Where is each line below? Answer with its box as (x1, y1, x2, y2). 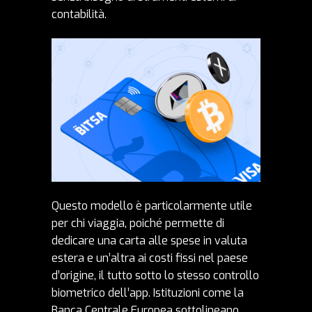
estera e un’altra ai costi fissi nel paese (52, 250, 248, 265)
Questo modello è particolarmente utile (52, 198, 252, 213)
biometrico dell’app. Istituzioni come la (52, 285, 244, 300)
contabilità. (52, 7, 107, 22)
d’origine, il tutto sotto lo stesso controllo (52, 267, 259, 283)
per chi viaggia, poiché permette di (52, 215, 224, 231)
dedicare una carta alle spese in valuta (52, 233, 247, 248)
